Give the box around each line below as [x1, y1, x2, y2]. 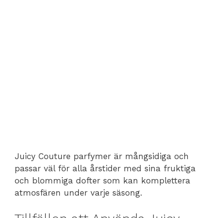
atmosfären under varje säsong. [15, 187, 142, 198]
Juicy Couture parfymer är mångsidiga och [15, 151, 189, 161]
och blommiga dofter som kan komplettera [15, 175, 190, 185]
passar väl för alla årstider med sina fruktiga [15, 163, 196, 173]
